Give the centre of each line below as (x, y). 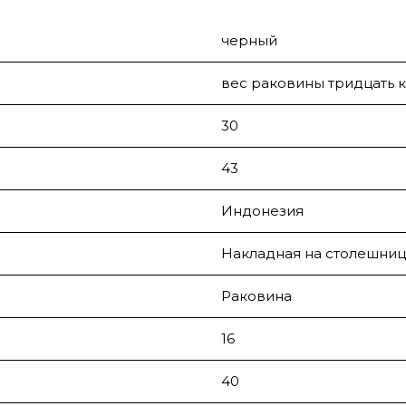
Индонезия (262, 211)
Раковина (256, 296)
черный (249, 41)
